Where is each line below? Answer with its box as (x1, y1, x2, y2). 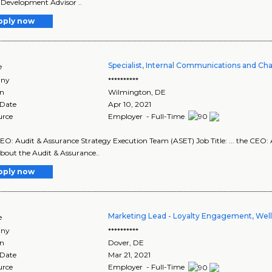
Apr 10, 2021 (108, 99, 152, 109)
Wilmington (108, 87, 152, 97)
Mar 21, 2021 (108, 250, 151, 260)
